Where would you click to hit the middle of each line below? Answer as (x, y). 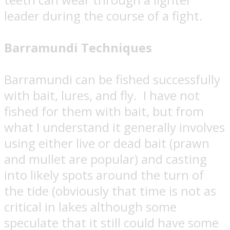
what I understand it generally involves (114, 127)
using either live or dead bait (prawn (107, 143)
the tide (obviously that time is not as (110, 191)
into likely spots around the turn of (104, 175)
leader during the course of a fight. (103, 16)
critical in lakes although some (90, 207)
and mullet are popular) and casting (106, 159)
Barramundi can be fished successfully (112, 80)
